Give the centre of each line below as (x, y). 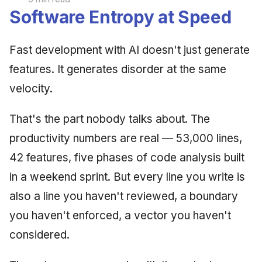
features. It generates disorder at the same (118, 69)
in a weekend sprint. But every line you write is (127, 177)
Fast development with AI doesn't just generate (130, 50)
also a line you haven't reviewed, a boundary (124, 196)
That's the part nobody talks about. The (110, 119)
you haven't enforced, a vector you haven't (120, 215)
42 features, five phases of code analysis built (127, 157)
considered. (39, 235)
